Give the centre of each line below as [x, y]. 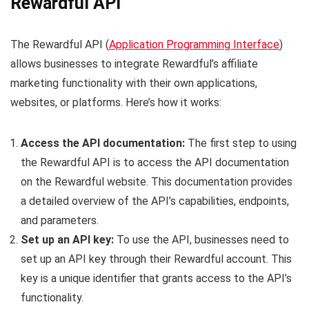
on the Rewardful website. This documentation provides [157, 181]
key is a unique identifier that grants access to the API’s [156, 278]
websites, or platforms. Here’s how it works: [116, 102]
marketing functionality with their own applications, [134, 83]
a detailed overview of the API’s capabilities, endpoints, [155, 201]
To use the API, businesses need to [201, 239]
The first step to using [241, 143]
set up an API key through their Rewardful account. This [156, 259]
